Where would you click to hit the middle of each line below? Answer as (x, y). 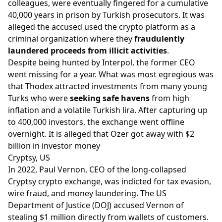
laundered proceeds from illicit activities (87, 50)
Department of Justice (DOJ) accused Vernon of (96, 205)
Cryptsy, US (29, 157)
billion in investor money (54, 145)
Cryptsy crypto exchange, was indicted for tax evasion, (110, 181)
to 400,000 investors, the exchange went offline (96, 122)
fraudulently (159, 38)
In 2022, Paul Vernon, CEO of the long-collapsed (97, 169)
